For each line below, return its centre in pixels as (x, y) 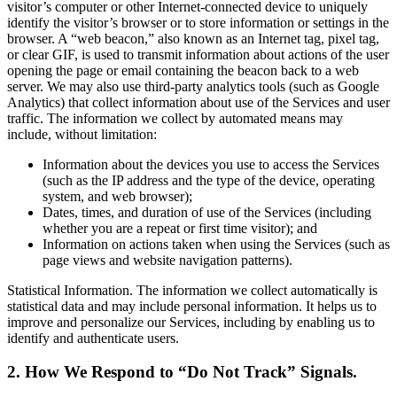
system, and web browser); (117, 196)
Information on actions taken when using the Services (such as (216, 244)
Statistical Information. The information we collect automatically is (192, 290)
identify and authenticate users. (93, 338)
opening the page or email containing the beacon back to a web (183, 70)
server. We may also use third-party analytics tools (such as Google (193, 86)
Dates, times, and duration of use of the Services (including (207, 212)
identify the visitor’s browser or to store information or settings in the (198, 22)
